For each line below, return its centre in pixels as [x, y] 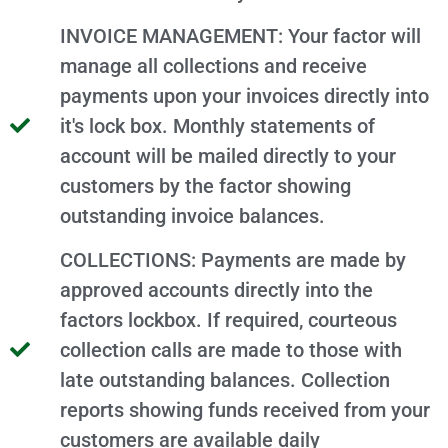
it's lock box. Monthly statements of [217, 126]
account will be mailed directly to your [228, 156]
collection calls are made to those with [231, 350]
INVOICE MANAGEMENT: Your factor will [240, 36]
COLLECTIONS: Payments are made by [233, 260]
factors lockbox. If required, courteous [228, 320]
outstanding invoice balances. [192, 216]
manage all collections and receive [213, 66]
